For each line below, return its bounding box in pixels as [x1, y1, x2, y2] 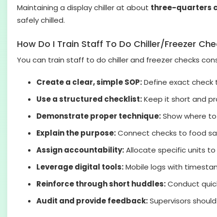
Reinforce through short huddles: [36, 179, 166, 189]
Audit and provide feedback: [36, 196, 148, 206]
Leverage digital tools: [36, 162, 124, 172]
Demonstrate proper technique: [36, 111, 161, 121]
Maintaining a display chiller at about [17, 2, 151, 13]
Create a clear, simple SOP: [36, 77, 142, 87]
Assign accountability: [36, 145, 124, 155]
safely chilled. [17, 15, 65, 25]
